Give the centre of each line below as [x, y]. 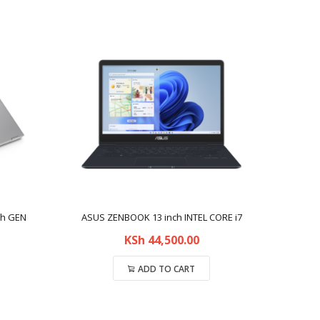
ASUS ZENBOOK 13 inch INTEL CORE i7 [161, 217]
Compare [161, 299]
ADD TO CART [166, 269]
